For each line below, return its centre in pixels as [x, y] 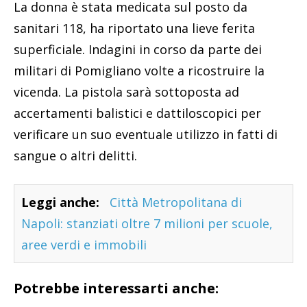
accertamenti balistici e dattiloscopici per [137, 113]
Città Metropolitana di [176, 202]
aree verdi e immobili [84, 245]
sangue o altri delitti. [75, 156]
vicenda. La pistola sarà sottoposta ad [126, 92]
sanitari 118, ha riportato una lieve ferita [134, 28]
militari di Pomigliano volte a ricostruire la [139, 71]
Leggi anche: [60, 202]
